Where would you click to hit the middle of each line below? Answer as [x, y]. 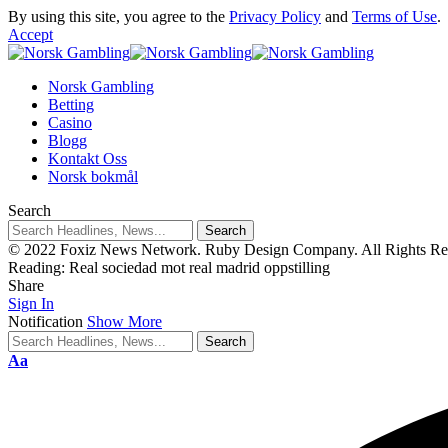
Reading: [36, 267]
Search [29, 210]
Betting [71, 104]
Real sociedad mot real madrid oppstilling [199, 267]
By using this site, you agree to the [118, 16]
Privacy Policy [275, 16]
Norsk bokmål [93, 176]
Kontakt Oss [87, 158]
